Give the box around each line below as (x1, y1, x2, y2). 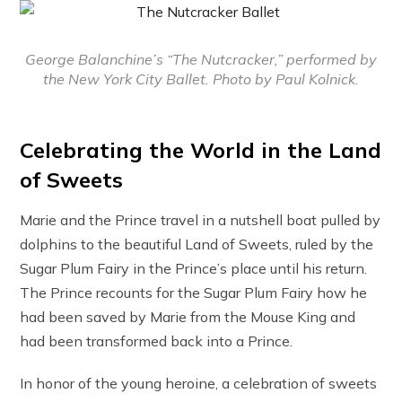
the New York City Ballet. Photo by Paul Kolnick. (43, 69, 359, 88)
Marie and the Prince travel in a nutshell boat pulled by (20, 210, 381, 229)
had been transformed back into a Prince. (20, 331, 293, 350)
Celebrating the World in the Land (20, 135, 382, 163)
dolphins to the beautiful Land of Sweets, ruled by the (20, 234, 374, 253)
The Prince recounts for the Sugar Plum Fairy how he (20, 283, 368, 301)
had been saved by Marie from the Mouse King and (20, 307, 356, 326)
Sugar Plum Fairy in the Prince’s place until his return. (20, 258, 368, 277)
